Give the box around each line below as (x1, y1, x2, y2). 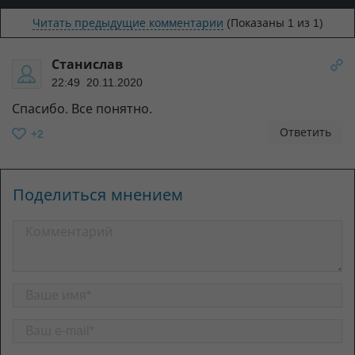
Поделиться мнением (13, 186, 183, 204)
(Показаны (226, 17, 288, 30)
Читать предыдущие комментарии (32, 17, 223, 30)
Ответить (280, 126, 331, 139)
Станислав (52, 58, 123, 72)
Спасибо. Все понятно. (12, 102, 152, 116)
